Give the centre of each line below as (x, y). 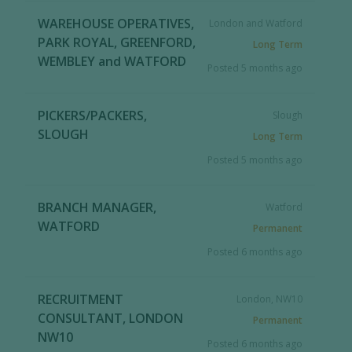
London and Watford (255, 23)
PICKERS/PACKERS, (93, 115)
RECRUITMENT (81, 299)
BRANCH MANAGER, (97, 207)
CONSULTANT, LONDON (111, 318)
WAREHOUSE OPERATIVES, (116, 24)
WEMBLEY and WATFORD (112, 61)
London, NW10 (269, 299)
